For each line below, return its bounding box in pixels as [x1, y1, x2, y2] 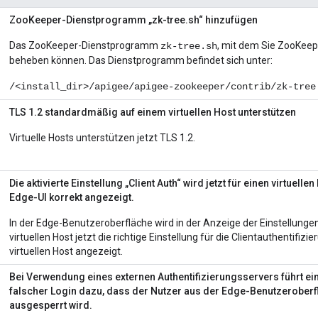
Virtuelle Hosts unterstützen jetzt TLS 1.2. [9, 132, 195, 144]
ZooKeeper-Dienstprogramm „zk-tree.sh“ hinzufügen [9, 14, 258, 26]
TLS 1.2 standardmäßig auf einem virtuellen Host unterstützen [9, 106, 296, 119]
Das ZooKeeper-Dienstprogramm [9, 40, 160, 52]
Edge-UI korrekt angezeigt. [9, 192, 134, 204]
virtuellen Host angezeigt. [9, 246, 123, 258]
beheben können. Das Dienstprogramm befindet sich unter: [9, 55, 273, 67]
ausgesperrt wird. [9, 300, 92, 312]
